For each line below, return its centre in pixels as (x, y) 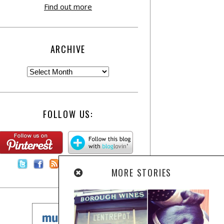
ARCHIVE (68, 49)
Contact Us (96, 166)
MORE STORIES (141, 172)
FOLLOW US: (68, 114)
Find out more (68, 7)
